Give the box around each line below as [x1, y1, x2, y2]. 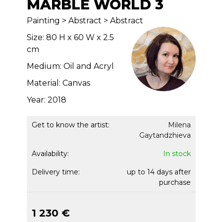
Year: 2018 [26, 95, 66, 105]
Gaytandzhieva [139, 131, 191, 140]
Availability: [31, 149, 69, 158]
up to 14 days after [126, 167, 191, 176]
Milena [167, 120, 191, 129]
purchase [159, 178, 191, 187]
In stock [163, 149, 191, 158]
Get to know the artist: [31, 120, 110, 129]
